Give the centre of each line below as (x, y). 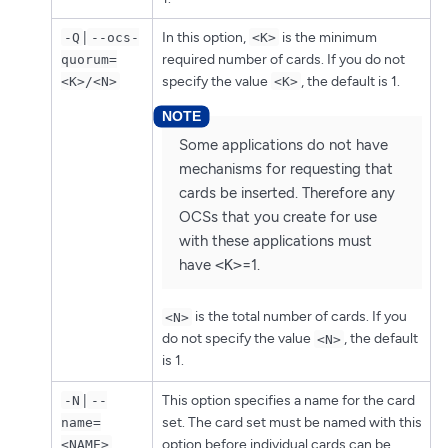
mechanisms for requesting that (285, 169)
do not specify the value (237, 339)
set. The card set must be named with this (291, 422)
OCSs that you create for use (277, 217)
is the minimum (328, 37)
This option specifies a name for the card (288, 400)
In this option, (205, 37)
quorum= (88, 59)
